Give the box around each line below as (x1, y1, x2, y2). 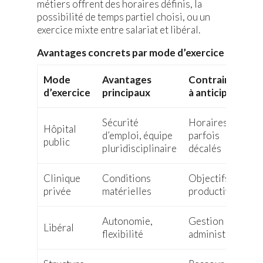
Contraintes (188, 73, 245, 86)
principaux (102, 86, 150, 99)
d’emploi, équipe (102, 129, 173, 142)
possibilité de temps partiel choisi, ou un (36, 11, 210, 23)
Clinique (43, 172, 80, 185)
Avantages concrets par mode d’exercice (36, 46, 224, 59)
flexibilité (102, 228, 143, 241)
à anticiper (188, 86, 237, 99)
